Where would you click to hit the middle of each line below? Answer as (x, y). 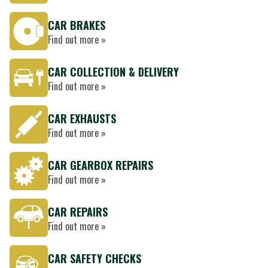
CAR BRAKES (77, 25)
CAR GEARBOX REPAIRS (100, 165)
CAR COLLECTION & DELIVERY (113, 72)
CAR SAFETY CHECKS (95, 258)
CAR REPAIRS (78, 212)
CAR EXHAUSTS (82, 118)
